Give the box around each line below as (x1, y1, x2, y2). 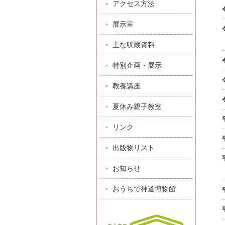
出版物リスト (113, 144, 155, 152)
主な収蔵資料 (113, 41, 155, 49)
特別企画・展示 (113, 62, 162, 69)
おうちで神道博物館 (113, 185, 176, 193)
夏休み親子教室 (113, 103, 162, 110)
